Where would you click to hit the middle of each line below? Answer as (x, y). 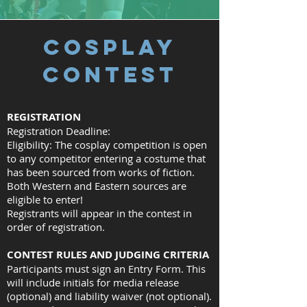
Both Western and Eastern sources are (97, 186)
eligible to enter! (45, 199)
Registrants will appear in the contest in (99, 213)
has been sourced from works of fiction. (101, 172)
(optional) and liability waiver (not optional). (109, 296)
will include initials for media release (93, 282)
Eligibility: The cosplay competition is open (107, 145)
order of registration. (56, 227)
